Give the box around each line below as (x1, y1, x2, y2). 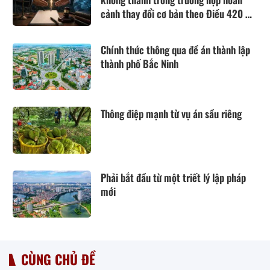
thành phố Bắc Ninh (101, 56, 178, 72)
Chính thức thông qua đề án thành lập (101, 42, 250, 58)
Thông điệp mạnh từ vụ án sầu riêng (101, 106, 242, 122)
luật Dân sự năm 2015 (101, 20, 189, 36)
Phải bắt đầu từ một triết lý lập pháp (101, 170, 246, 186)
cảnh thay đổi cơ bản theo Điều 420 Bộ (101, 6, 256, 22)
